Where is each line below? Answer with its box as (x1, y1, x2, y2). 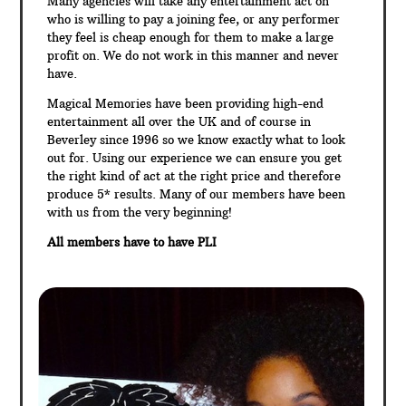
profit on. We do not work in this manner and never (47, 47, 340, 63)
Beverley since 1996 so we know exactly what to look (47, 131, 346, 147)
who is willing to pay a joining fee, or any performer (47, 11, 341, 26)
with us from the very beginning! (47, 204, 233, 219)
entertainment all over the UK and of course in (47, 113, 312, 129)
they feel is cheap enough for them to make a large (47, 29, 334, 44)
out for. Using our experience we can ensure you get (47, 150, 343, 165)
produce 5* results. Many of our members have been (47, 186, 346, 201)
